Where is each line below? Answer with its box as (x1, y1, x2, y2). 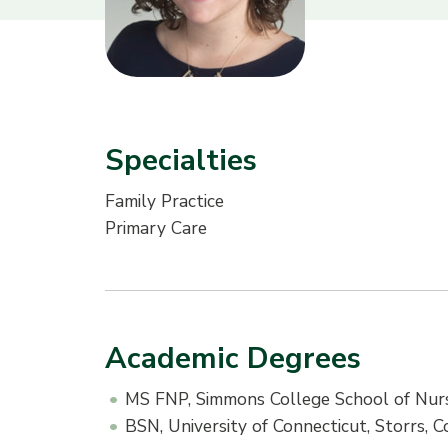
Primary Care (105, 215, 207, 240)
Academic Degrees (105, 337, 361, 379)
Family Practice (105, 188, 224, 213)
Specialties (105, 139, 257, 181)
